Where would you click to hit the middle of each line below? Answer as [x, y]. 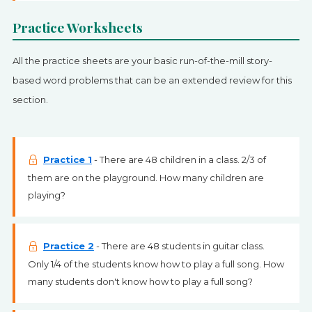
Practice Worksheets [77, 27]
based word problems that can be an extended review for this [152, 80]
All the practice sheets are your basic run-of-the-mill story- [142, 61]
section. [30, 100]
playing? [46, 195]
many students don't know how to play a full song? [140, 281]
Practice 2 [68, 246]
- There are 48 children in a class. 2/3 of [179, 159]
